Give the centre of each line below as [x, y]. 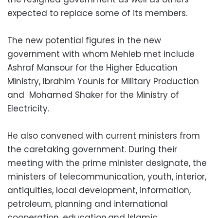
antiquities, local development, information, [99, 190]
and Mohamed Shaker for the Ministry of [93, 95]
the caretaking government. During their [92, 149]
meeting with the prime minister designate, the [107, 163]
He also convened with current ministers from [104, 136]
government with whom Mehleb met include [101, 54]
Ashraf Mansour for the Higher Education [92, 67]
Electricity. [28, 108]
